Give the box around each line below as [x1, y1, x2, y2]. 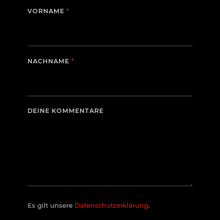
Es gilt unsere [27, 201, 75, 209]
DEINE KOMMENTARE [27, 107, 104, 115]
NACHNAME [27, 57, 71, 65]
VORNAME [27, 7, 66, 15]
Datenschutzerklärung [75, 201, 148, 209]
